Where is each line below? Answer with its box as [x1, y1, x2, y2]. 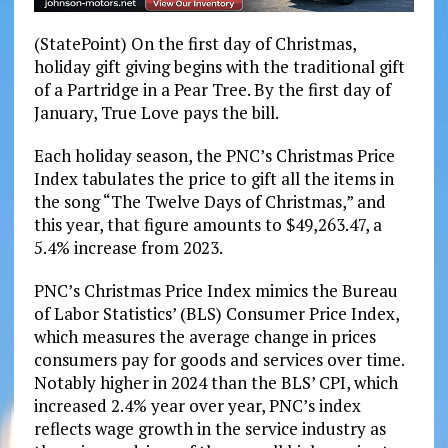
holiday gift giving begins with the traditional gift [33, 54, 405, 78]
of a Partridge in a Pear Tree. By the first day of [33, 77, 391, 101]
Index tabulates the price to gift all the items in [33, 166, 394, 190]
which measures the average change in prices [33, 324, 376, 348]
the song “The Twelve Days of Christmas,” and [33, 189, 386, 213]
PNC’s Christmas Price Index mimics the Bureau [33, 278, 398, 302]
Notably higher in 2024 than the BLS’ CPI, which [33, 370, 398, 394]
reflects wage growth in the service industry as [33, 416, 386, 440]
